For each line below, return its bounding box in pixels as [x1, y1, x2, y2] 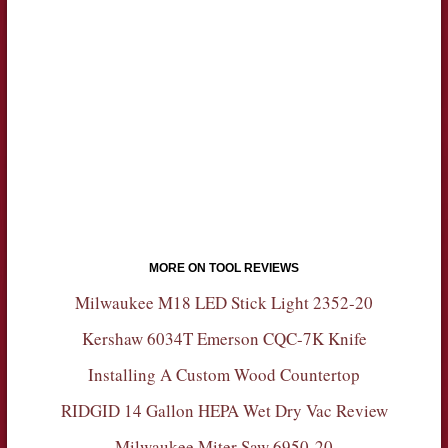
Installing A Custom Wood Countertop [88, 362, 360, 386]
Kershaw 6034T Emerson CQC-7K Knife [81, 326, 367, 350]
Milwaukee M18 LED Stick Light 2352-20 [75, 290, 373, 314]
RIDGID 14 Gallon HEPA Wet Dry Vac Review [60, 398, 388, 422]
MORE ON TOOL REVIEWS [149, 260, 299, 275]
